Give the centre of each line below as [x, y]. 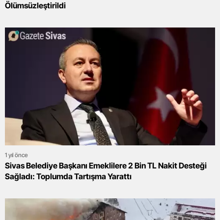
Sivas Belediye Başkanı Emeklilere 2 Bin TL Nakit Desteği [106, 166]
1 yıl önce [16, 155]
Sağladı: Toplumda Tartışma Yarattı [68, 177]
